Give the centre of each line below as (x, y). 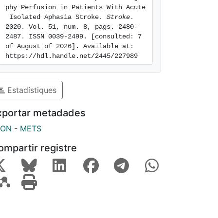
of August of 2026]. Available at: (70, 46)
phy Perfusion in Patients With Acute (75, 7)
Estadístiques (31, 90)
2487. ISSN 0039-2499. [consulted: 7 (73, 36)
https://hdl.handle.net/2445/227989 (72, 56)
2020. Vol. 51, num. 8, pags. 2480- (72, 27)
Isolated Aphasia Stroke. (56, 17)
